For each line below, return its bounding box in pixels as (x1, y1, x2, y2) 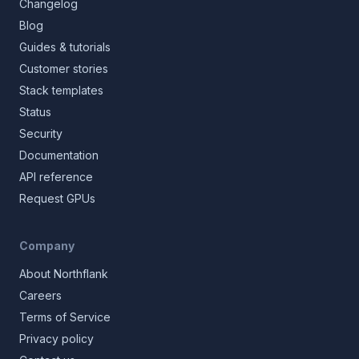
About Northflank (19, 267, 108, 280)
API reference (19, 170, 93, 184)
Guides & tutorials (19, 40, 111, 54)
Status (19, 105, 51, 119)
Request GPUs (19, 192, 95, 205)
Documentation (19, 148, 99, 162)
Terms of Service (19, 310, 111, 324)
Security (19, 127, 63, 140)
